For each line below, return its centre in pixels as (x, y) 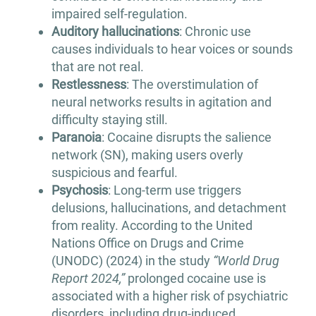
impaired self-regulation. (119, 14)
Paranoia (76, 138)
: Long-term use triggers (174, 190)
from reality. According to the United (152, 226)
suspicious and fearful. (114, 173)
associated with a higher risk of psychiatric (169, 296)
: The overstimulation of (192, 85)
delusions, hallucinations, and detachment (169, 208)
